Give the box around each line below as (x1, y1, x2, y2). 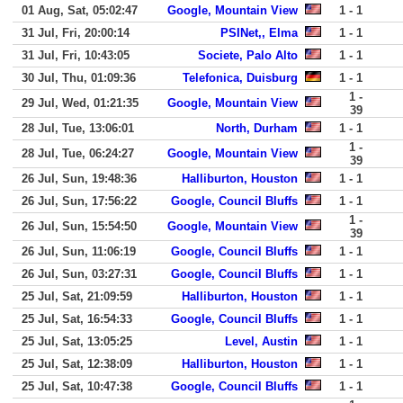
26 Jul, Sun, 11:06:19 (22, 245, 136, 258)
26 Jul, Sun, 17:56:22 (22, 194, 137, 208)
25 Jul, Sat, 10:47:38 (22, 380, 132, 393)
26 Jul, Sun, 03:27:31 (22, 267, 137, 281)
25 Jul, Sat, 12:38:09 (22, 357, 132, 371)
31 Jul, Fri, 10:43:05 (22, 49, 130, 62)
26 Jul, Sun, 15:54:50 (22, 219, 137, 233)
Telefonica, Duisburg (183, 71, 298, 85)
